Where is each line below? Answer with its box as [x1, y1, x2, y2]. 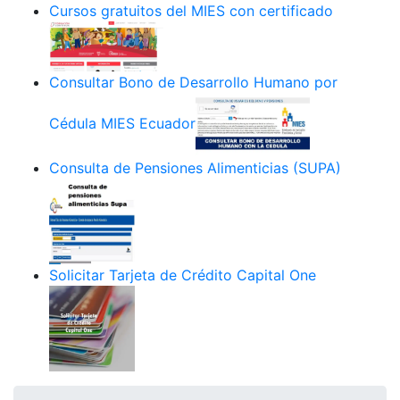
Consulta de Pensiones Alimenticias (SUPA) [49, 158, 341, 177]
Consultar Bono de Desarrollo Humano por [49, 72, 337, 91]
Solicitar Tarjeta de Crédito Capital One [49, 265, 316, 284]
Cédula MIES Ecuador [49, 114, 196, 133]
